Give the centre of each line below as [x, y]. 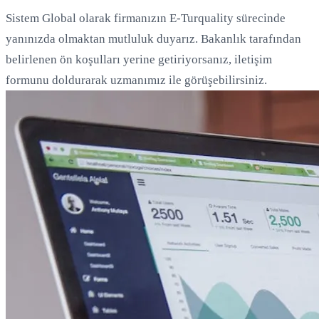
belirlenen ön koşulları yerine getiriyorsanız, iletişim [139, 60]
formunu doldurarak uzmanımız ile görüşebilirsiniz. [136, 80]
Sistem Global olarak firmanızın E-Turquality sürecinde [146, 19]
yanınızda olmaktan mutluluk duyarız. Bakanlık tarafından [153, 39]
